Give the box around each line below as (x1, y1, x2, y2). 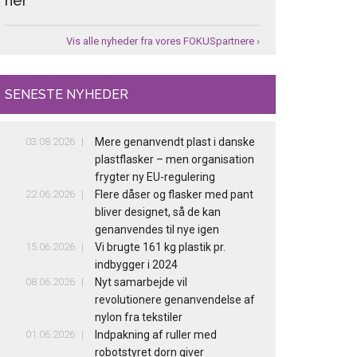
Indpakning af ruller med (95, 328, 218, 342)
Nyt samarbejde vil (95, 276, 188, 289)
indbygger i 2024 (95, 258, 178, 272)
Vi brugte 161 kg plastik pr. (95, 241, 226, 254)
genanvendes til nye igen (95, 223, 220, 237)
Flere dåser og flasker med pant (95, 188, 254, 202)
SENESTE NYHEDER (5, 87, 128, 103)
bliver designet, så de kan (95, 206, 222, 219)
